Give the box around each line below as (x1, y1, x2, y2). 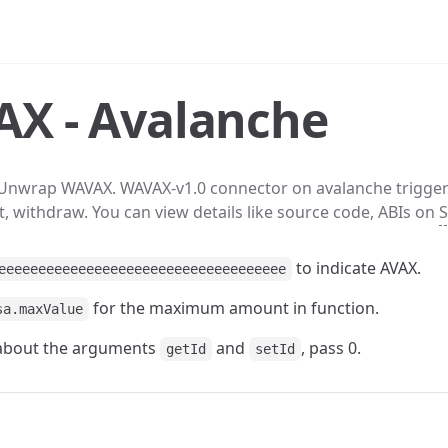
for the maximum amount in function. (89, 297, 379, 319)
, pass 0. (301, 337, 361, 359)
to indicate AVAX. (292, 257, 421, 279)
